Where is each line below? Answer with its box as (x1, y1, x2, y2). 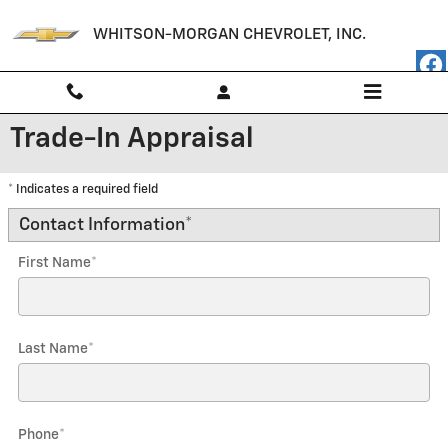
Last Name (18, 342, 88, 356)
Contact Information (19, 216, 185, 234)
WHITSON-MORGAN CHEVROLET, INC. (93, 27, 366, 42)
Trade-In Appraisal (10, 125, 253, 153)
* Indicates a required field (8, 183, 158, 196)
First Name (18, 256, 91, 270)
